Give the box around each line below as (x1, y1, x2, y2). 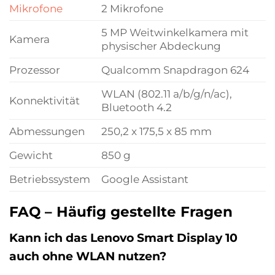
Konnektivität (9, 93, 80, 107)
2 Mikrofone (101, 1, 163, 15)
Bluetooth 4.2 (101, 100, 172, 114)
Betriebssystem (9, 172, 90, 185)
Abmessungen (9, 124, 85, 137)
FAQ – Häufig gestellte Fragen (9, 203, 233, 221)
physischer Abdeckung (101, 39, 221, 52)
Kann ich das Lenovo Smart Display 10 (9, 230, 238, 245)
